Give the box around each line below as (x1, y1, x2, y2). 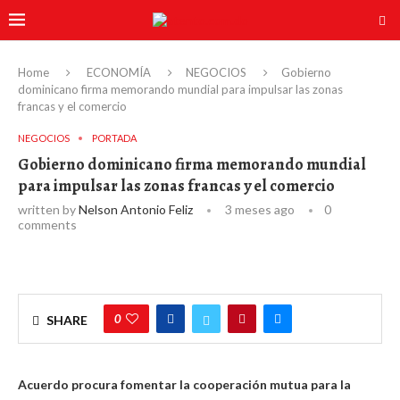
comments (18, 217, 77, 232)
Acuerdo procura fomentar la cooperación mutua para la (18, 377, 351, 392)
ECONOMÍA (87, 65, 151, 79)
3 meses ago (222, 202, 295, 217)
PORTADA (92, 132, 137, 144)
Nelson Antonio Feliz (79, 202, 193, 217)
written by (18, 202, 79, 217)
